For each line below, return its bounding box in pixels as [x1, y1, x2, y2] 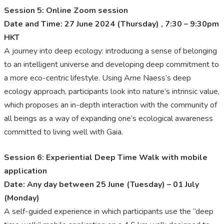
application [4, 165, 47, 177]
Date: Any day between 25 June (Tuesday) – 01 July [4, 179, 199, 190]
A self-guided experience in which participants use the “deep [4, 206, 213, 217]
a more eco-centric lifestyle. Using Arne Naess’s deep [4, 72, 191, 84]
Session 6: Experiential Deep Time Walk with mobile [4, 152, 207, 163]
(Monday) [4, 192, 39, 204]
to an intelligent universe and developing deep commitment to [4, 59, 219, 70]
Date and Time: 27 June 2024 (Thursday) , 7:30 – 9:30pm [4, 18, 219, 30]
